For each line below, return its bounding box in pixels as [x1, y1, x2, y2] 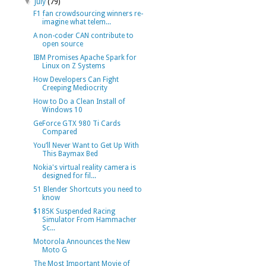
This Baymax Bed [42, 150, 98, 158]
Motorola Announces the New [33, 237, 130, 246]
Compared [42, 128, 77, 136]
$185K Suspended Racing [33, 207, 115, 216]
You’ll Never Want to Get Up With [33, 141, 139, 150]
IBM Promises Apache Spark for [33, 53, 137, 62]
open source [42, 40, 83, 48]
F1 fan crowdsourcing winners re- [33, 9, 143, 18]
